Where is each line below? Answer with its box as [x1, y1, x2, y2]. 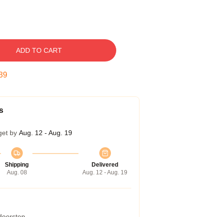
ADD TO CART [15, 46, 62, 54]
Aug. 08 [6, 169, 27, 176]
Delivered [92, 161, 118, 168]
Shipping [5, 161, 29, 168]
